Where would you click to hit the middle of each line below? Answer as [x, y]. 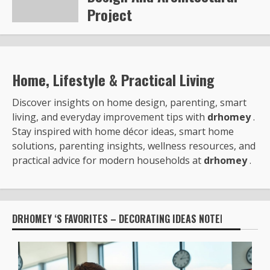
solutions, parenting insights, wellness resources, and [134, 146]
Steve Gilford [115, 36]
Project [110, 15]
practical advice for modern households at [108, 161]
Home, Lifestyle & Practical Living [113, 80]
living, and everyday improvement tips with [110, 117]
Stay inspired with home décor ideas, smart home [123, 132]
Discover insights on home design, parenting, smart [129, 103]
